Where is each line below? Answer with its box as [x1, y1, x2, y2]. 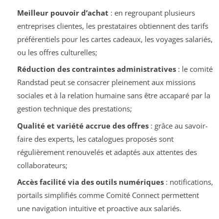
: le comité [175, 64, 213, 74]
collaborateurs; [17, 160, 67, 170]
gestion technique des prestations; [17, 104, 132, 113]
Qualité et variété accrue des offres [17, 120, 149, 131]
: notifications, [163, 177, 213, 187]
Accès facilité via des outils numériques [17, 177, 164, 187]
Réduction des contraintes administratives [17, 64, 176, 74]
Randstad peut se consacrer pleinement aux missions [17, 77, 196, 87]
